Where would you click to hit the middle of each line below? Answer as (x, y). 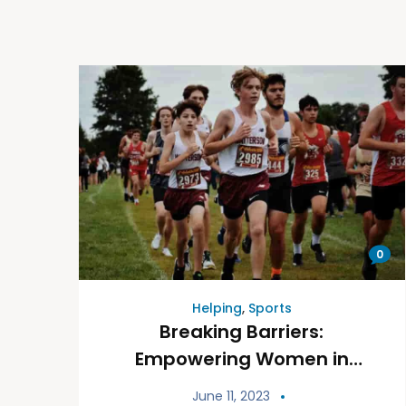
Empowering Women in (242, 358)
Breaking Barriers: (242, 331)
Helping (217, 308)
